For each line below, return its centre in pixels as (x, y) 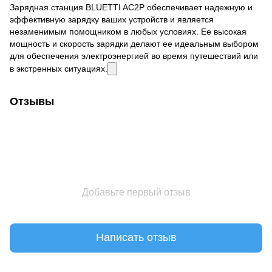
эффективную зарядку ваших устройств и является (112, 19)
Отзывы (32, 101)
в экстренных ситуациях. (59, 68)
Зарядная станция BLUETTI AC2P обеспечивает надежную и (131, 7)
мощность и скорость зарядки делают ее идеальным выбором (134, 43)
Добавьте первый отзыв (136, 192)
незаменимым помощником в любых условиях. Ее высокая (128, 31)
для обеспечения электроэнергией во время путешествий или (134, 56)
